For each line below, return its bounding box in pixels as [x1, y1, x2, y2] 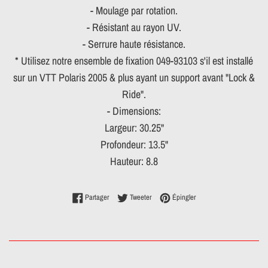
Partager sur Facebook [108, 191, 171, 202]
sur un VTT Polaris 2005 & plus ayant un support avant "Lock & [13, 70, 255, 86]
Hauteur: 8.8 [110, 154, 158, 169]
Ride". [122, 87, 146, 102]
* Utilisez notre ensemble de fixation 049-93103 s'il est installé [15, 53, 253, 69]
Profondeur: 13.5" [100, 137, 168, 153]
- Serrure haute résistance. [83, 36, 185, 52]
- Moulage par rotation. [90, 3, 178, 19]
